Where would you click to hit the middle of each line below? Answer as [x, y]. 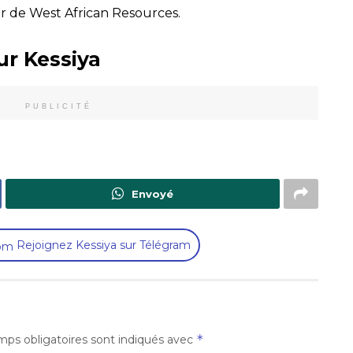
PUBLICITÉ [58, 107]
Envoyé [152, 194]
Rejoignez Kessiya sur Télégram [102, 245]
